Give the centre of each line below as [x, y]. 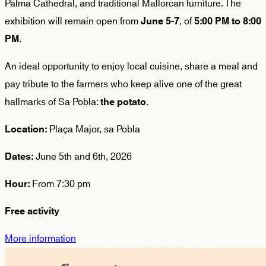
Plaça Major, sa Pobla [94, 129]
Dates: [19, 157]
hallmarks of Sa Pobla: [53, 102]
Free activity [32, 211]
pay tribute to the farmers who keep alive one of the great [123, 84]
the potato [123, 102]
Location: [26, 129]
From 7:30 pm [60, 184]
